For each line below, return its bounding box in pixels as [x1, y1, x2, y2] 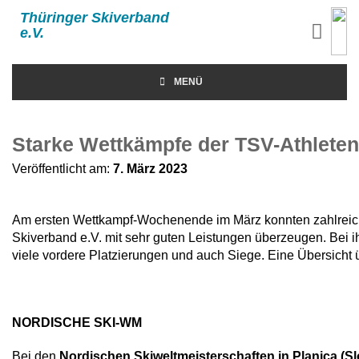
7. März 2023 [113, 162, 188, 175]
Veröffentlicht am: [12, 162, 113, 175]
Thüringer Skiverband [20, 10, 169, 26]
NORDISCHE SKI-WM [12, 316, 142, 329]
